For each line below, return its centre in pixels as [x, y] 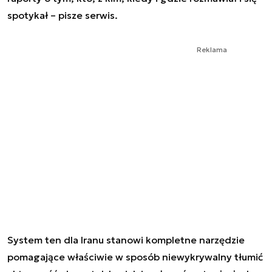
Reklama [212, 50]
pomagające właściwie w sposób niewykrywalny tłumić [135, 257]
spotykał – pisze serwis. [63, 15]
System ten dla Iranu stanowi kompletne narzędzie [126, 240]
